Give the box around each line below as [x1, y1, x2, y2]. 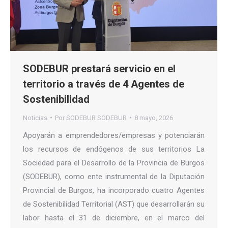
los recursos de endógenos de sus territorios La [23, 144, 205, 154]
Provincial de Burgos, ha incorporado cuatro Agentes [23, 185, 205, 195]
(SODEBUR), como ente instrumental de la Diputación [23, 172, 205, 181]
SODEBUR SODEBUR [66, 113, 127, 122]
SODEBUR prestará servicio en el [23, 62, 176, 75]
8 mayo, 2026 [134, 113, 173, 122]
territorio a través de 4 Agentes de [23, 77, 184, 90]
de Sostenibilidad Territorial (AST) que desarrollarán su [23, 199, 205, 209]
